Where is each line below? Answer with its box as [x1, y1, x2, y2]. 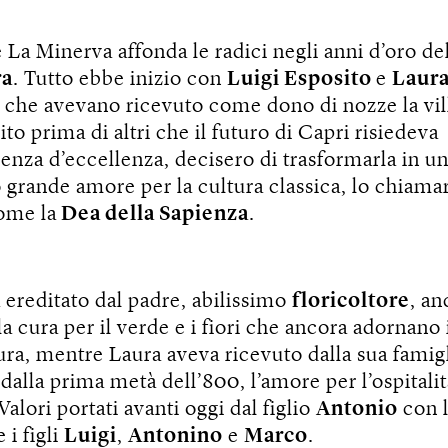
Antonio [316, 398, 398, 420]
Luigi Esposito [227, 68, 376, 90]
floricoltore [292, 290, 410, 312]
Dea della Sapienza [57, 203, 249, 225]
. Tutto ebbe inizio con [13, 68, 227, 90]
